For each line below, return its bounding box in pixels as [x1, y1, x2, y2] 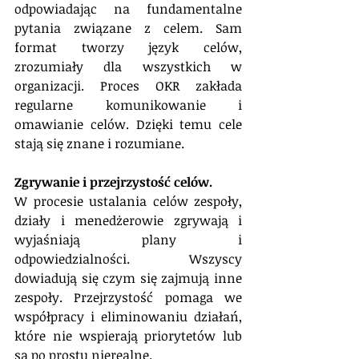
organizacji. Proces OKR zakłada [14, 76, 242, 95]
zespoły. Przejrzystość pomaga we [14, 288, 242, 306]
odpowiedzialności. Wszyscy [14, 249, 242, 268]
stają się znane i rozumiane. [14, 134, 184, 152]
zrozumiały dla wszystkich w [14, 57, 242, 75]
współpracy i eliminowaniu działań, [14, 307, 242, 325]
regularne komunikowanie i [14, 95, 242, 114]
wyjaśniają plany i [14, 230, 242, 248]
